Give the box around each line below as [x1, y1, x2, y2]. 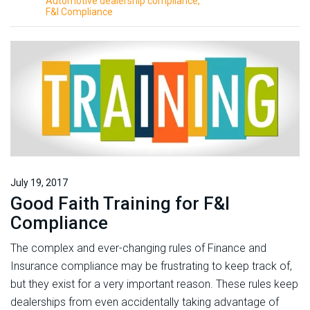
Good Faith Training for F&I [10, 193, 230, 215]
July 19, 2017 [10, 177, 68, 189]
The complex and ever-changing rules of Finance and [10, 241, 266, 255]
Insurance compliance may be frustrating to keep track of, [10, 259, 292, 273]
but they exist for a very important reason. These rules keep [10, 277, 298, 291]
